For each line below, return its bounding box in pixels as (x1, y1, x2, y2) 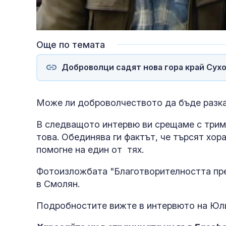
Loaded (101, 20, 120, 26)
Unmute (62, 21, 80, 27)
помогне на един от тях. (36, 144, 146, 155)
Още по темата (36, 39, 105, 50)
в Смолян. (36, 178, 80, 189)
